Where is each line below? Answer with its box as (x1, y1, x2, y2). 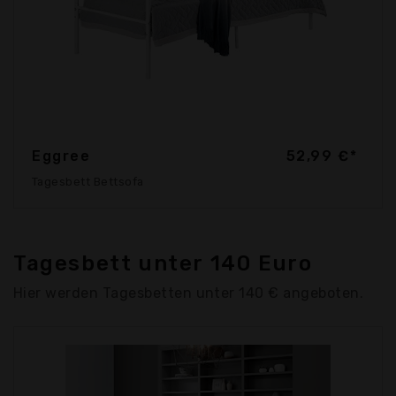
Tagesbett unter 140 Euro (13, 250, 313, 276)
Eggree (32, 147, 91, 164)
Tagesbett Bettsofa (32, 174, 144, 188)
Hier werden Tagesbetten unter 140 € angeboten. (13, 284, 364, 301)
